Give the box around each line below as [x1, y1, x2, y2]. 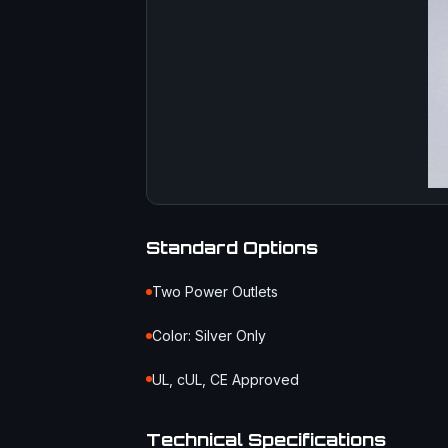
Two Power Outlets [152, 283, 278, 301]
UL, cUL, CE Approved [152, 370, 299, 388]
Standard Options [146, 236, 318, 258]
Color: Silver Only [152, 327, 266, 345]
